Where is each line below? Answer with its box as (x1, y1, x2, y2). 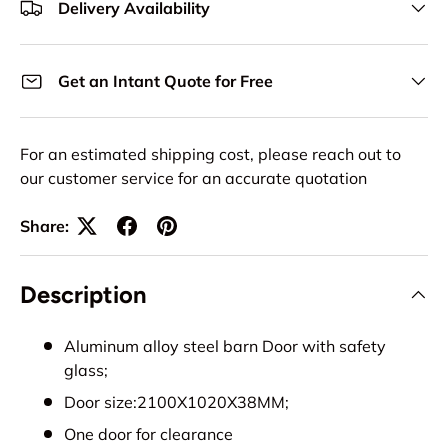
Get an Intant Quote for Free (58, 71, 273, 92)
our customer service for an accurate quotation (20, 168, 367, 189)
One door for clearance (64, 424, 233, 445)
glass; (64, 360, 108, 381)
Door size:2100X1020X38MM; (64, 392, 289, 413)
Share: (20, 216, 69, 237)
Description (20, 280, 147, 310)
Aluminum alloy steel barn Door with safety (64, 336, 386, 357)
